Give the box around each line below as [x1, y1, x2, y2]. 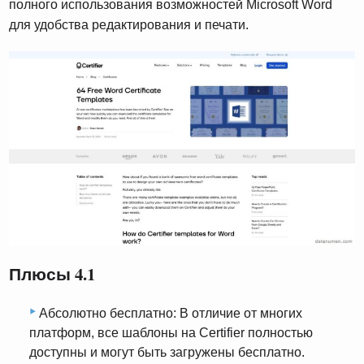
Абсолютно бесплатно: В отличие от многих [39, 306, 302, 320]
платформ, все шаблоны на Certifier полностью [29, 326, 313, 340]
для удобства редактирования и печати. [9, 18, 249, 32]
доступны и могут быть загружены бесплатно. [29, 345, 305, 359]
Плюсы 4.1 [9, 262, 96, 287]
